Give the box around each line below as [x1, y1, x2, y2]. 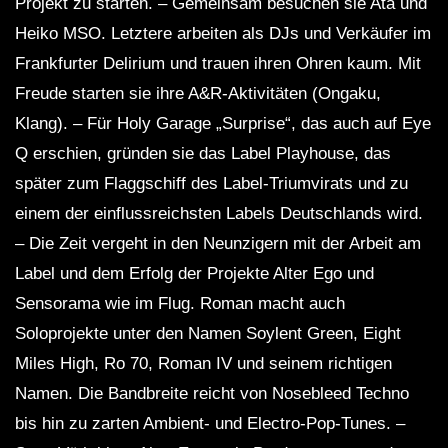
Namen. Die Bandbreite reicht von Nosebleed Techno [15, 384, 409, 404]
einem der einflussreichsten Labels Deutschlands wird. [15, 204, 423, 224]
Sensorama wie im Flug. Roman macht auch [15, 294, 345, 314]
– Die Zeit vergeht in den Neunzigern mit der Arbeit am [15, 234, 421, 254]
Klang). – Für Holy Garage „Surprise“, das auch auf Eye [15, 114, 431, 134]
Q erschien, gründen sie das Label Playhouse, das [15, 144, 391, 164]
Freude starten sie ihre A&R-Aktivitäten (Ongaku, [15, 84, 381, 104]
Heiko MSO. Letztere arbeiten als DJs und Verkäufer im [15, 24, 431, 44]
